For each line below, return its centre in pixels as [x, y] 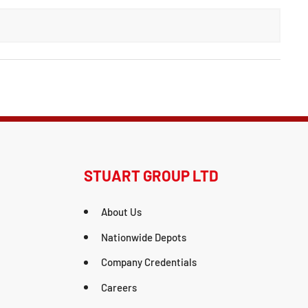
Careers [119, 288]
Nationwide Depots [144, 237]
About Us [121, 211]
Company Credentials [149, 262]
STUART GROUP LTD [151, 175]
